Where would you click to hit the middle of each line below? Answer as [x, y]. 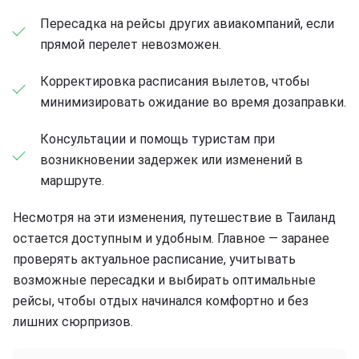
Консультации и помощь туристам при [157, 139]
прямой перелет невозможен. [131, 44]
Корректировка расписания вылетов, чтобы [175, 81]
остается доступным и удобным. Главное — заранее [171, 238]
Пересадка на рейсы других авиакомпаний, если [187, 23]
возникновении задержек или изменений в [171, 159]
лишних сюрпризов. [73, 321]
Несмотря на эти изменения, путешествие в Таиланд [174, 217]
